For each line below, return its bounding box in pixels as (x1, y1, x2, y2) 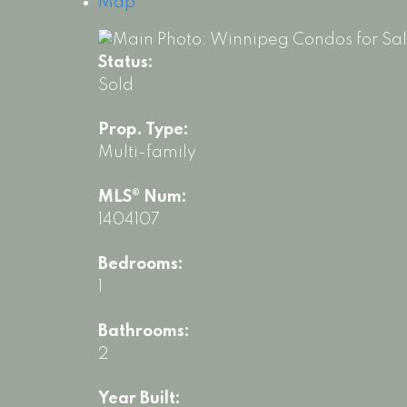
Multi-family (97, 144, 196, 162)
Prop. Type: (97, 122, 189, 139)
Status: (97, 55, 154, 72)
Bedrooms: (97, 256, 184, 273)
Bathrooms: (97, 323, 190, 341)
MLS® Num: (97, 189, 187, 206)
